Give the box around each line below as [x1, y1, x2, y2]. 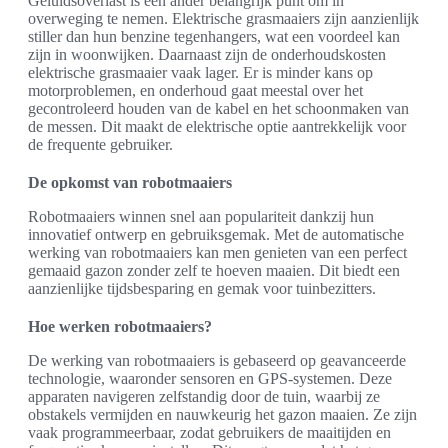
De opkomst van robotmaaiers [28, 173, 232, 191]
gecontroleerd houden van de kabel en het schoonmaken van [28, 99, 409, 117]
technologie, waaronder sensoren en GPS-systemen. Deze [28, 369, 392, 387]
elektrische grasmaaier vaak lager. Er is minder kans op [28, 63, 373, 81]
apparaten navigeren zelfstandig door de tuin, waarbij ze [28, 387, 380, 405]
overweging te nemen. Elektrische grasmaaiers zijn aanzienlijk [28, 9, 419, 27]
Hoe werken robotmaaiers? [28, 317, 212, 335]
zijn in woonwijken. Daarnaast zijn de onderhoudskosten [28, 45, 386, 63]
